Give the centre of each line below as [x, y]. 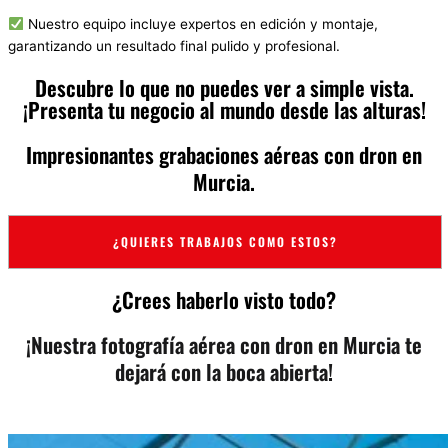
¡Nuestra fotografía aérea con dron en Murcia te [224, 344]
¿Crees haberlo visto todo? [224, 299]
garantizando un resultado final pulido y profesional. [174, 45]
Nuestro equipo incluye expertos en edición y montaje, [200, 23]
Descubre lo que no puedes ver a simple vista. [224, 87]
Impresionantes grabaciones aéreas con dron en [224, 154]
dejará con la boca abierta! [224, 371]
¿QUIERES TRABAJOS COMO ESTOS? [225, 241]
